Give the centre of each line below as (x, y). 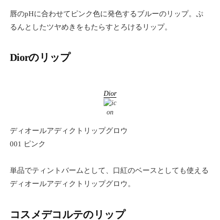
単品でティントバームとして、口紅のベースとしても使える (109, 171)
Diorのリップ (40, 57)
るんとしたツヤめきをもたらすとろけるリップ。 (91, 27)
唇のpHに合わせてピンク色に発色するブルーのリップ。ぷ (107, 14)
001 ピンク (28, 144)
